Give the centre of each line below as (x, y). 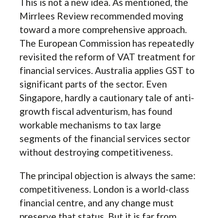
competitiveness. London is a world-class (104, 189)
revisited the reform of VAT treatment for (107, 56)
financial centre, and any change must (97, 202)
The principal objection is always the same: (108, 175)
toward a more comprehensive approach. (103, 29)
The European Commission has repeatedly (107, 43)
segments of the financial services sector (105, 138)
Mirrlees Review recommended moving (101, 16)
